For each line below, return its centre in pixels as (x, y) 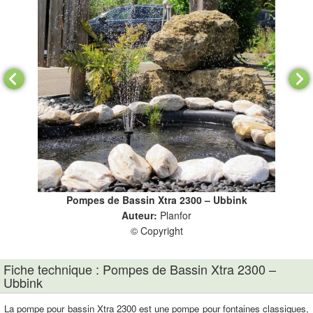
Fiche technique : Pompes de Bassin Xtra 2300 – (140, 269)
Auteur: (141, 215)
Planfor (176, 215)
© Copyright (156, 231)
